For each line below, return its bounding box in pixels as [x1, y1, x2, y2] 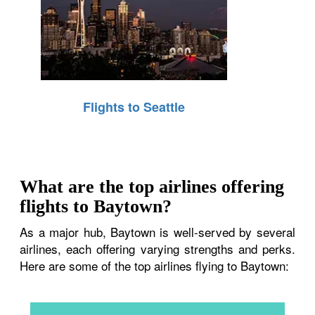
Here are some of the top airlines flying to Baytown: [20, 256, 290, 274]
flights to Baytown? [20, 195, 172, 217]
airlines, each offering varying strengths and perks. [20, 239, 295, 257]
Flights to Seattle [83, 97, 186, 116]
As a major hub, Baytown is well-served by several [20, 222, 295, 240]
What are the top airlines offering [20, 176, 285, 197]
